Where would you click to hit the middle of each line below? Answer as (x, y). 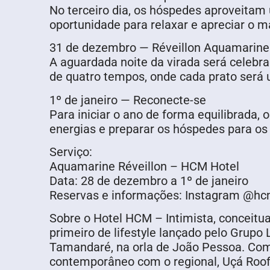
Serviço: (71, 152)
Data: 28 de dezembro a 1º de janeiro (149, 181)
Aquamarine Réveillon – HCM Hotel (144, 166)
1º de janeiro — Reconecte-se (128, 100)
